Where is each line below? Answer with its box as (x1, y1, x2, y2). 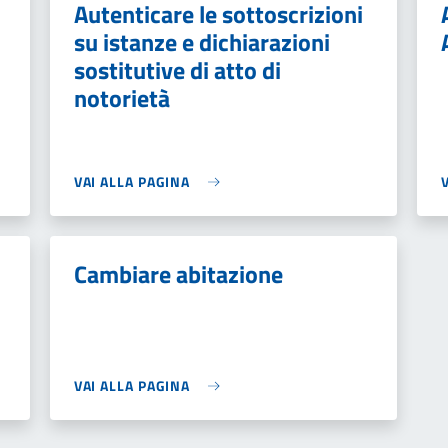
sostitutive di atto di (73, 52, 281, 88)
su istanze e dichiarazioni (73, 24, 330, 60)
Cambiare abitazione (73, 256, 283, 292)
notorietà (73, 80, 170, 116)
